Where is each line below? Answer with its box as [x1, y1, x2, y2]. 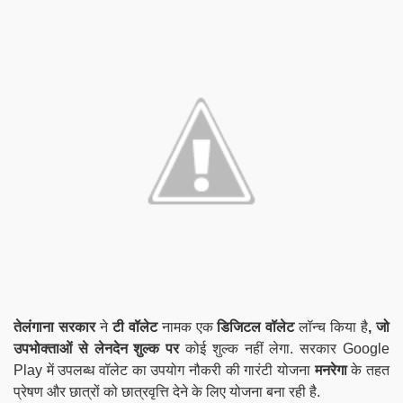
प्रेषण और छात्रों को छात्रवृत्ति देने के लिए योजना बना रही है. [13, 383, 320, 399]
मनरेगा [314, 362, 347, 378]
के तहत [346, 362, 390, 378]
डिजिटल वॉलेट [217, 318, 300, 335]
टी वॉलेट [107, 318, 162, 335]
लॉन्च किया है [299, 318, 369, 335]
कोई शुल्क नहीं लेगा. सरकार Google [185, 340, 390, 356]
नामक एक [161, 318, 218, 335]
